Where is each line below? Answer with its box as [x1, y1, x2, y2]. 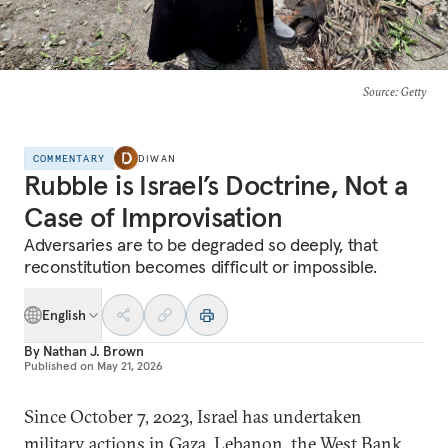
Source [362, 84, 395, 99]
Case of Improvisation [24, 200, 283, 235]
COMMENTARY [33, 151, 105, 165]
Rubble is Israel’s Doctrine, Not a [24, 168, 407, 203]
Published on [24, 358, 94, 373]
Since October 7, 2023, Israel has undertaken [24, 405, 362, 428]
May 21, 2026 [97, 358, 163, 373]
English [42, 306, 87, 324]
